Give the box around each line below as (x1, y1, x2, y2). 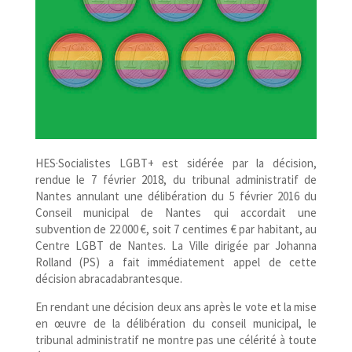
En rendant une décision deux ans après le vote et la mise (35, 299, 317, 314)
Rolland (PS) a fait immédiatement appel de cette (35, 254, 317, 269)
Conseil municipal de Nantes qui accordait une (35, 204, 317, 220)
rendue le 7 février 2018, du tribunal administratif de (35, 171, 317, 187)
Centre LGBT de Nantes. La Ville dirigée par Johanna (35, 237, 317, 253)
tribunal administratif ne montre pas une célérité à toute (35, 332, 317, 347)
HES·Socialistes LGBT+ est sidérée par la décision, (35, 155, 317, 170)
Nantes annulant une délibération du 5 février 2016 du (35, 188, 317, 203)
